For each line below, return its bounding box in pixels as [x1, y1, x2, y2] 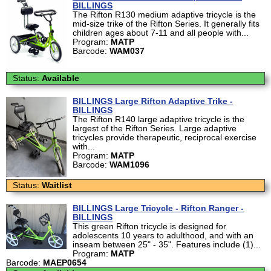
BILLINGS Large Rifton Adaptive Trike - [73, 96, 233, 106]
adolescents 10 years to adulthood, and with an [73, 230, 253, 240]
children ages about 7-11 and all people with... [73, 28, 249, 38]
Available [42, 73, 79, 83]
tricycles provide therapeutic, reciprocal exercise [73, 132, 256, 142]
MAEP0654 [43, 258, 87, 267]
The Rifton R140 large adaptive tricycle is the [73, 114, 244, 124]
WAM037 [109, 47, 145, 56]
